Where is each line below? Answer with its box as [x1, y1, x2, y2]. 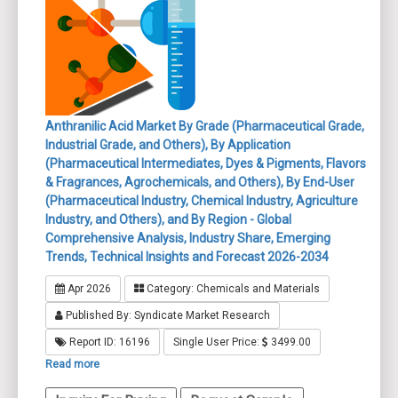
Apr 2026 [65, 283, 111, 296]
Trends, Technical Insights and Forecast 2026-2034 [45, 250, 329, 265]
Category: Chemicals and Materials [144, 283, 320, 296]
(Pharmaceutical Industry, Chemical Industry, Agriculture [45, 194, 358, 209]
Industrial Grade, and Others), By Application [45, 138, 291, 153]
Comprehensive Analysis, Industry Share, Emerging [45, 231, 330, 246]
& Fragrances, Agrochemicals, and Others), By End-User [45, 175, 354, 190]
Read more [45, 358, 99, 371]
